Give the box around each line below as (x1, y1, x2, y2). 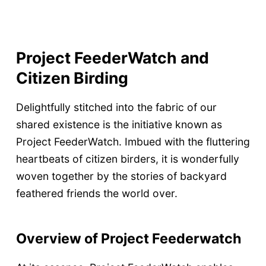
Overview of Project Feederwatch (15, 230, 242, 248)
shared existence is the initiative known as (15, 118, 222, 131)
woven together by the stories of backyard (15, 170, 227, 183)
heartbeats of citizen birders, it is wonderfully (15, 153, 239, 166)
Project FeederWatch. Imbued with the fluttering (15, 135, 250, 148)
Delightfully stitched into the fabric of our (15, 101, 217, 114)
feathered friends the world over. (15, 187, 178, 200)
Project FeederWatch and (15, 47, 209, 67)
